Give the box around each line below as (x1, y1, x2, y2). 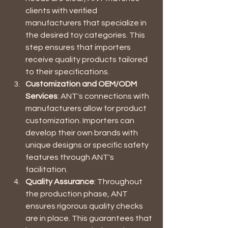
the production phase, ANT (25, 189, 129, 198)
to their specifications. (25, 67, 109, 76)
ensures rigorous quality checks (25, 202, 145, 210)
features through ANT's (25, 153, 116, 161)
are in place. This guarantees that (25, 214, 154, 222)
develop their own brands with (25, 128, 139, 137)
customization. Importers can (25, 116, 136, 125)
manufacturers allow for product (25, 104, 148, 112)
